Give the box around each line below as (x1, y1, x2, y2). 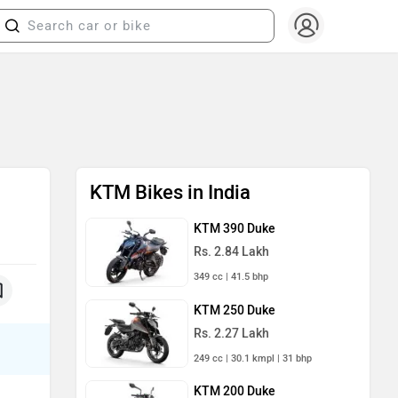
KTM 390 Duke (194, 221, 275, 236)
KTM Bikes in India (90, 180, 251, 204)
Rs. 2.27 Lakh (194, 325, 269, 341)
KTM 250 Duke (194, 302, 275, 318)
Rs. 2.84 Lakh (194, 244, 269, 259)
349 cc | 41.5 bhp (194, 271, 268, 283)
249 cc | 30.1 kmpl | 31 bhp (194, 352, 312, 364)
